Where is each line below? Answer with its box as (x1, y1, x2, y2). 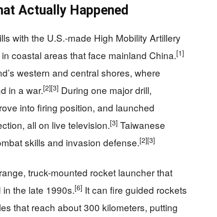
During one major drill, (59, 83, 152, 97)
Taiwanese (118, 118, 165, 132)
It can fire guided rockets (82, 183, 187, 197)
